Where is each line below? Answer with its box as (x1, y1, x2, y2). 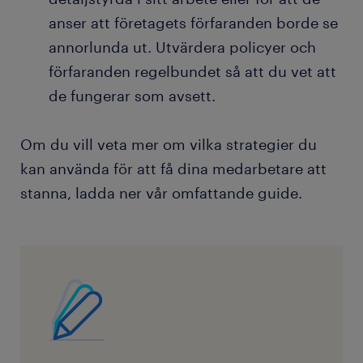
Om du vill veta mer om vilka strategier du (20, 135, 317, 154)
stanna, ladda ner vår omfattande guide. (20, 184, 302, 203)
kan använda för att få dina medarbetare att (20, 160, 327, 178)
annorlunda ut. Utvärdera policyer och (49, 38, 316, 57)
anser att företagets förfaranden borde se (49, 14, 338, 32)
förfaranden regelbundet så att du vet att (49, 62, 336, 81)
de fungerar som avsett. (49, 87, 216, 105)
